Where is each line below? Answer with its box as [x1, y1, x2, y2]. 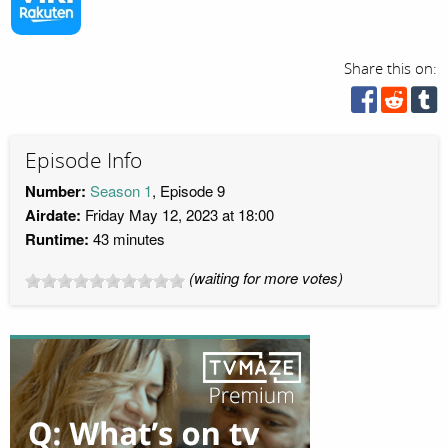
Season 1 [90, 180, 152, 202]
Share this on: [344, 59, 438, 78]
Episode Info [25, 147, 142, 174]
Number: [25, 180, 86, 203]
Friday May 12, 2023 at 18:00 [81, 204, 274, 226]
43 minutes [89, 228, 165, 250]
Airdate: [25, 204, 81, 227]
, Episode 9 [152, 180, 225, 202]
